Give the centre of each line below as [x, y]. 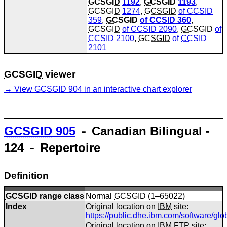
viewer [59, 74]
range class [61, 196]
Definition [26, 176]
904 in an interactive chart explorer [129, 89]
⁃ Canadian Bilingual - [143, 131]
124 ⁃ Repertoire [52, 147]
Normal [100, 196]
